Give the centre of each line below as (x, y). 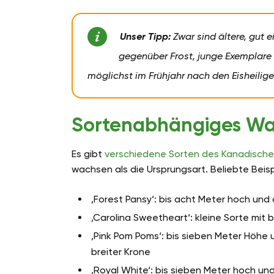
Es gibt (88, 154)
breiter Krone (121, 252)
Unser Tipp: (145, 37)
